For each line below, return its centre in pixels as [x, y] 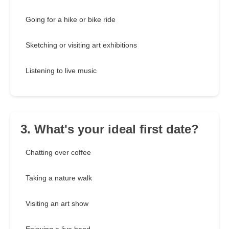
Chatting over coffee [58, 153]
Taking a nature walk [59, 178]
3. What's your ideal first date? [110, 129]
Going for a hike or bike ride [71, 20]
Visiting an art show [57, 204]
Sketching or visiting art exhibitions [81, 45]
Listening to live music [61, 71]
